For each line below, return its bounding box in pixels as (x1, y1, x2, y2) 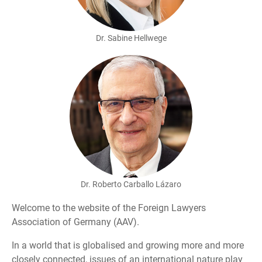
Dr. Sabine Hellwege (95, 33, 167, 43)
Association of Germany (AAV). (12, 216, 139, 228)
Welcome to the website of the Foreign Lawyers (12, 202, 206, 214)
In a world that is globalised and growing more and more (12, 240, 244, 251)
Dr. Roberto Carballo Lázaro (81, 180, 181, 189)
